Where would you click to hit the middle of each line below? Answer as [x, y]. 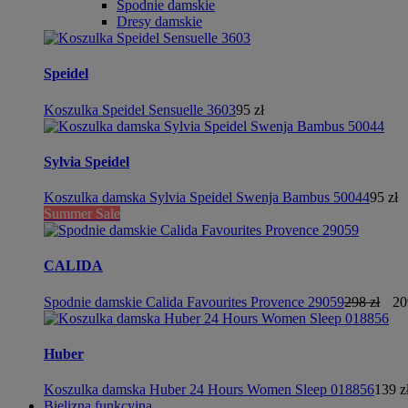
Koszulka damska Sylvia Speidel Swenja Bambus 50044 [207, 198]
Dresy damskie [159, 21]
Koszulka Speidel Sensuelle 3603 [140, 109]
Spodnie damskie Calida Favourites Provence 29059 [194, 301]
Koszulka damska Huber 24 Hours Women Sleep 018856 [209, 390]
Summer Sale [82, 214]
